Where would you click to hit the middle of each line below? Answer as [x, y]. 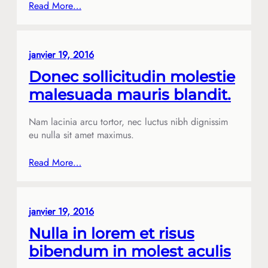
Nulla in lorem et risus [112, 233]
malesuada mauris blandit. [130, 94]
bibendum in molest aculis [130, 251]
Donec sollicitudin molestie [132, 76]
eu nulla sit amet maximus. [81, 135]
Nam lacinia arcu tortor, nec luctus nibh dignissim [128, 121]
